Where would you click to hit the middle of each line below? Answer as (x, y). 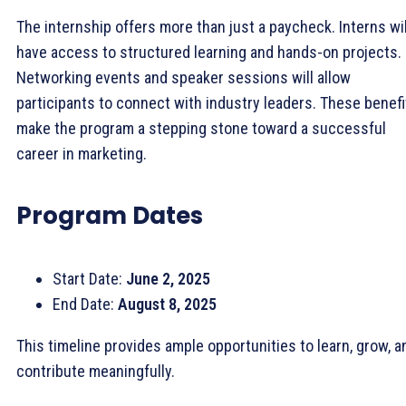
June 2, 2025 (168, 278)
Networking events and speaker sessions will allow (184, 77)
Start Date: (89, 278)
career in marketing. (82, 153)
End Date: (85, 304)
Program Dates (110, 216)
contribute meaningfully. (96, 371)
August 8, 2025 (167, 304)
